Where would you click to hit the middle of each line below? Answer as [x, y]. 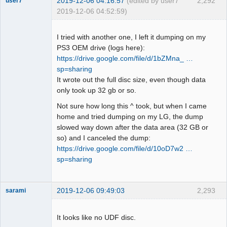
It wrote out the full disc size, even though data [131, 80]
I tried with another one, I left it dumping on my [131, 37]
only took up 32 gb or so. [97, 90]
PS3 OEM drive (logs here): [101, 48]
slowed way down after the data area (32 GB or [133, 127]
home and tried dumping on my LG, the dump [130, 117]
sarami [16, 191]
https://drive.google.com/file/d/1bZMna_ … [125, 59]
